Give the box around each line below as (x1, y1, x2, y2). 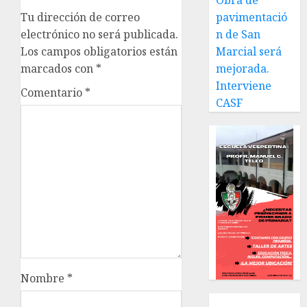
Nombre (21, 271, 67, 286)
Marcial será (216, 44, 282, 60)
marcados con (21, 61, 96, 77)
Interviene (216, 78, 272, 94)
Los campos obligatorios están (21, 44, 177, 60)
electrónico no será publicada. (21, 27, 178, 42)
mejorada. (216, 61, 270, 77)
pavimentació (216, 10, 288, 25)
